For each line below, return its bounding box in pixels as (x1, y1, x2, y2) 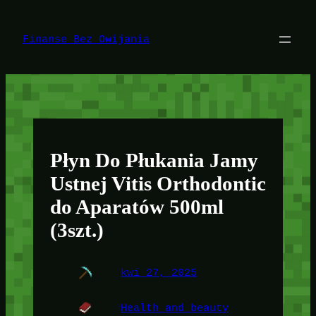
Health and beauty (120, 302, 229, 314)
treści (5, 32, 43, 44)
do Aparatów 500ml (49, 195, 224, 218)
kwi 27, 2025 (120, 267, 197, 279)
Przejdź (5, 6, 49, 17)
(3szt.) (49, 218, 104, 241)
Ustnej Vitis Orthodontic (49, 171, 266, 195)
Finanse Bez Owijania (23, 33, 150, 45)
